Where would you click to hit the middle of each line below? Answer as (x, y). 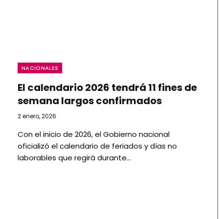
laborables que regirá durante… (74, 157)
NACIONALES (40, 68)
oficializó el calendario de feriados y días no (97, 146)
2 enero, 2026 (37, 116)
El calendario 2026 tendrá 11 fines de (107, 87)
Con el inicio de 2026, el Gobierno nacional (94, 134)
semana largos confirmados (90, 100)
